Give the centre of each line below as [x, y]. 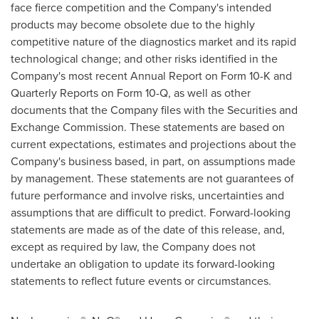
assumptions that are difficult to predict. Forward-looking [151, 213]
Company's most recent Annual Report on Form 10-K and [151, 76]
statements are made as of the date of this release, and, [148, 230]
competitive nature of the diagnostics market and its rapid [153, 42]
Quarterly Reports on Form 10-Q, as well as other [131, 93]
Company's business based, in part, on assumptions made [153, 161]
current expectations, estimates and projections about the [153, 144]
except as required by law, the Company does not [133, 247]
